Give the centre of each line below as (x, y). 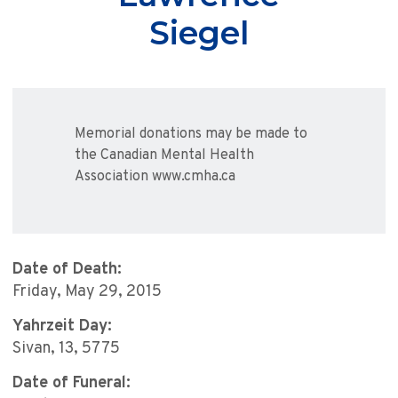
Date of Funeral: (72, 384)
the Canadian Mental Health (164, 156)
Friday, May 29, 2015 (87, 292)
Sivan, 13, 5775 (66, 349)
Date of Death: (67, 270)
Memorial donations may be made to (191, 135)
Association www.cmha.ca (155, 177)
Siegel (199, 33)
